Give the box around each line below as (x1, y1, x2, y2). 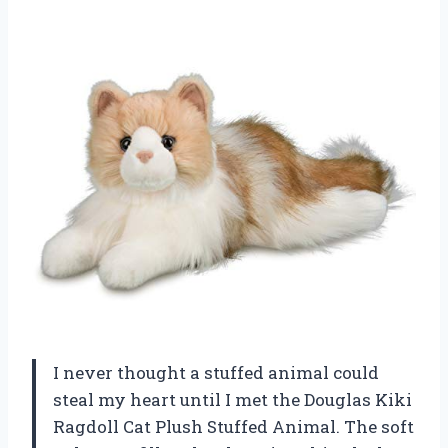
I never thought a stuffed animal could (53, 360, 379, 384)
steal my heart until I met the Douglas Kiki (53, 387, 412, 411)
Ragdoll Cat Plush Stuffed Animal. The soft (53, 414, 414, 438)
